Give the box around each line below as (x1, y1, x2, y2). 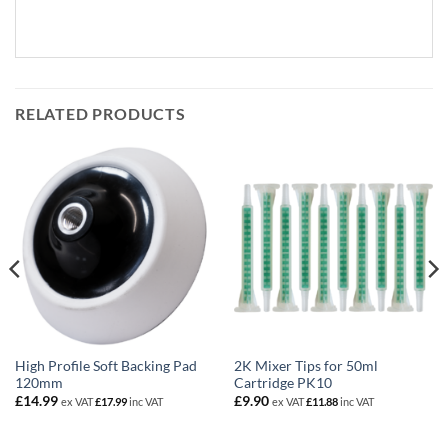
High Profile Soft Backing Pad (14, 357, 197, 374)
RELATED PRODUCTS (15, 104, 186, 124)
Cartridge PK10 (233, 374, 332, 391)
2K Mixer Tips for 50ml (233, 357, 378, 374)
